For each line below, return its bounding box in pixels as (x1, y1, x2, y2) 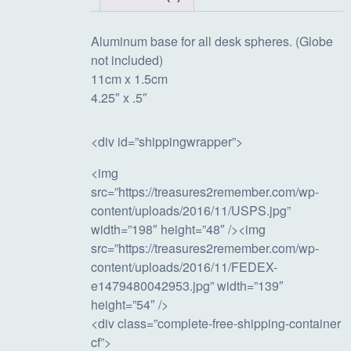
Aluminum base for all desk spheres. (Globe (91, 31, 334, 50)
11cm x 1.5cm (91, 69, 168, 88)
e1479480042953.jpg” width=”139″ (91, 276, 284, 295)
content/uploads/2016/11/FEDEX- (91, 257, 278, 276)
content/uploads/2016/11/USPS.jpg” (91, 201, 291, 219)
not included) (91, 50, 164, 69)
